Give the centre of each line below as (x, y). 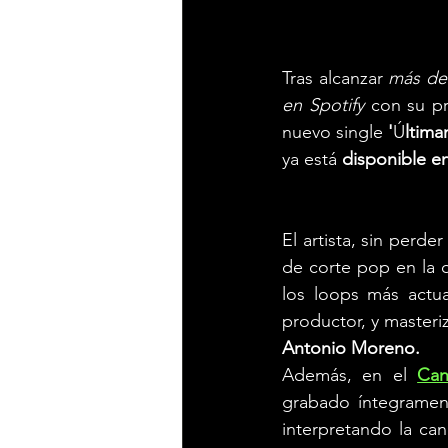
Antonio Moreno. (351, 347)
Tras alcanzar (335, 77)
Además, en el (350, 374)
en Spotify (326, 104)
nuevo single (335, 131)
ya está (312, 158)
